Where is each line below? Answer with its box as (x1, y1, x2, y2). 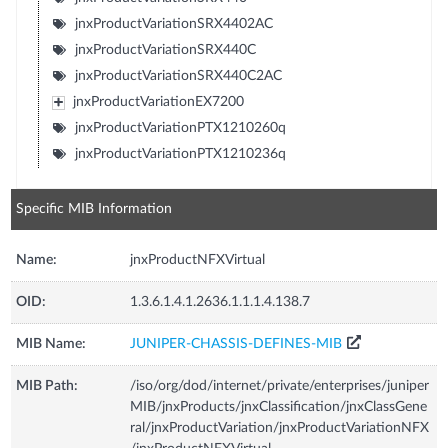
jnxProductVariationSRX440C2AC (74, 68, 282, 83)
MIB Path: (16, 378, 79, 393)
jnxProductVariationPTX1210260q (74, 120, 286, 135)
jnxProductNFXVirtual (130, 252, 266, 267)
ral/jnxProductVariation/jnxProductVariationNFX (130, 420, 430, 435)
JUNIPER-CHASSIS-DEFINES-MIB (130, 336, 343, 351)
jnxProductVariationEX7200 (72, 94, 244, 109)
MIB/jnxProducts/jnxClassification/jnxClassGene (130, 399, 428, 414)
